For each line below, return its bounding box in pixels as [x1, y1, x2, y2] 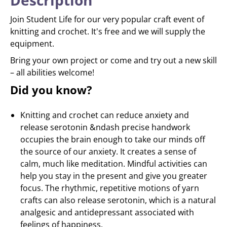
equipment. [10, 38, 54, 49]
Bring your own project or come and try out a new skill [10, 55, 217, 66]
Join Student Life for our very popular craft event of [10, 14, 204, 25]
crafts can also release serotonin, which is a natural [20, 195, 216, 206]
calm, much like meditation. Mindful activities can [20, 158, 207, 169]
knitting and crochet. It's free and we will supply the [10, 26, 205, 37]
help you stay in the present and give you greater [20, 170, 207, 181]
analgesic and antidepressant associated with [20, 207, 194, 218]
